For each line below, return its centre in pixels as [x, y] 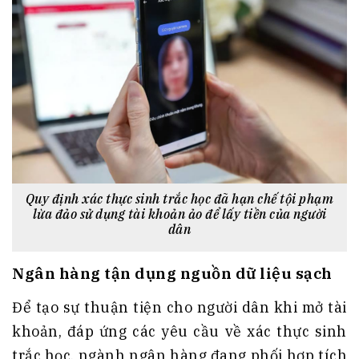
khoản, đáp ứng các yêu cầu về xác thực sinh [179, 331]
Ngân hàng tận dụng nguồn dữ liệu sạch [172, 272]
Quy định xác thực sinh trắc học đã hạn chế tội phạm [179, 198]
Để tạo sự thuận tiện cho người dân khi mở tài [179, 307]
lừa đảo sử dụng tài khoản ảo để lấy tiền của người [179, 214]
